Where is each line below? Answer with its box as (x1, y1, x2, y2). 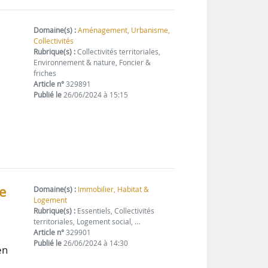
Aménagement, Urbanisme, (78, 25, 170, 36)
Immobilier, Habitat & (78, 184, 150, 194)
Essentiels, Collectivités (75, 205, 155, 216)
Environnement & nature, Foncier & (33, 57, 151, 68)
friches (33, 68, 57, 79)
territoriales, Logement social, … (33, 216, 141, 227)
